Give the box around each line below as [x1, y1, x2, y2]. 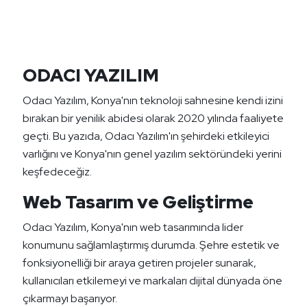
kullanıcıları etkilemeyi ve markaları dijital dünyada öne [23, 273, 282, 288]
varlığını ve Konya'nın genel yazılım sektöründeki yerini [23, 147, 282, 162]
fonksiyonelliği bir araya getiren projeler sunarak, [23, 256, 256, 271]
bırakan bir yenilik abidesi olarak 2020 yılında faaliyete [23, 111, 284, 126]
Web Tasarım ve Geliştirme [23, 191, 254, 214]
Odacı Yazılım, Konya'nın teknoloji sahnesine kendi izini [23, 93, 283, 108]
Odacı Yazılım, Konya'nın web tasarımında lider [23, 220, 243, 235]
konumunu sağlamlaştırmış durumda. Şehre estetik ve [23, 238, 280, 253]
